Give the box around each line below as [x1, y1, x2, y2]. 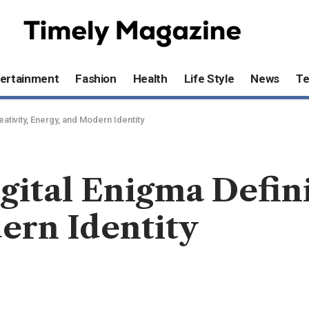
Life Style [183, 72, 235, 86]
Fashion [75, 72, 117, 86]
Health [132, 72, 168, 86]
